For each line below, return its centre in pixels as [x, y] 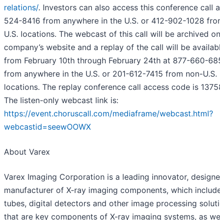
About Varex [27, 151]
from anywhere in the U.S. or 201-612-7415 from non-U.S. [110, 73]
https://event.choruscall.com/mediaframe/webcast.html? [109, 113]
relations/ [21, 7]
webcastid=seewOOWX [47, 126]
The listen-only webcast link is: [61, 100]
